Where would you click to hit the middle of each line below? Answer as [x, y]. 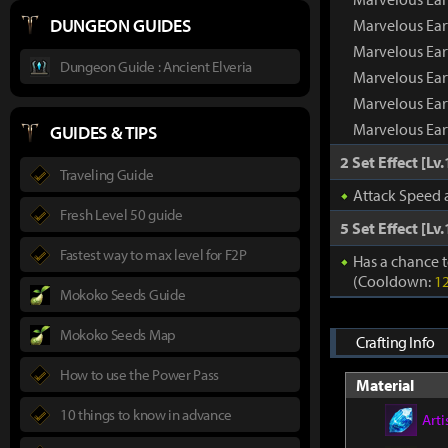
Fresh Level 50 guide [121, 214]
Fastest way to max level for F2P [153, 254]
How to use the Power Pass [139, 374]
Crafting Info [395, 342]
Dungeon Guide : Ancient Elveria [156, 66]
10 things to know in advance [146, 414]
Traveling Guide [107, 174]
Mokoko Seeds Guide [123, 294]
